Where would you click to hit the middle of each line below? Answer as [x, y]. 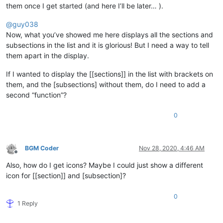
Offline [25, 155]
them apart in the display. [48, 56]
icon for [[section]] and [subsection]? [66, 176]
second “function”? [36, 95]
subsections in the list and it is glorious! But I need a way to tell [108, 45]
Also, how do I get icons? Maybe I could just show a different [105, 165]
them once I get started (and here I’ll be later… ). [85, 6]
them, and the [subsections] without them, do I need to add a [106, 85]
